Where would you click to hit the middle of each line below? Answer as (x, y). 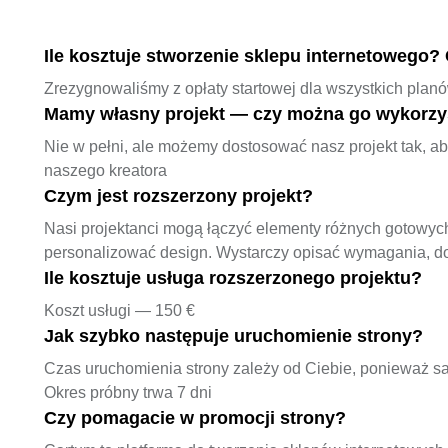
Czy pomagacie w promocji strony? (195, 417)
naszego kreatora (105, 170)
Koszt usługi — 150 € (119, 310)
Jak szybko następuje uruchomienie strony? (233, 335)
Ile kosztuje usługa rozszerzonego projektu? (233, 277)
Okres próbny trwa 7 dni (128, 392)
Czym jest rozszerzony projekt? (178, 195)
